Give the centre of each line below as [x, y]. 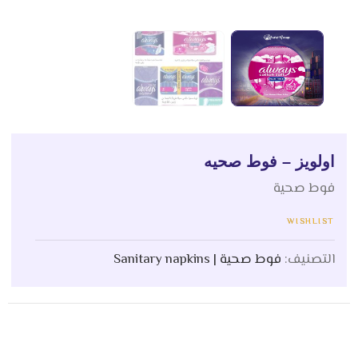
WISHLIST [310, 221]
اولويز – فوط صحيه [269, 162]
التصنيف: [308, 259]
